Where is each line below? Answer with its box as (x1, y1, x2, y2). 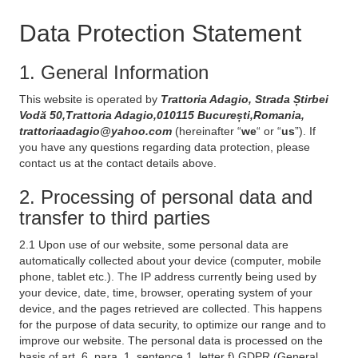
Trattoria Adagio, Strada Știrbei (161, 93, 328, 105)
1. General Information (19, 62, 209, 83)
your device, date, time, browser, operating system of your (19, 286, 312, 299)
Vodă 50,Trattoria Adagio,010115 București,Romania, (19, 109, 304, 121)
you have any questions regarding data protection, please (19, 141, 310, 153)
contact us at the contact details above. (19, 157, 217, 169)
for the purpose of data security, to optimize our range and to (19, 318, 326, 331)
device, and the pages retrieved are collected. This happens (19, 302, 322, 315)
